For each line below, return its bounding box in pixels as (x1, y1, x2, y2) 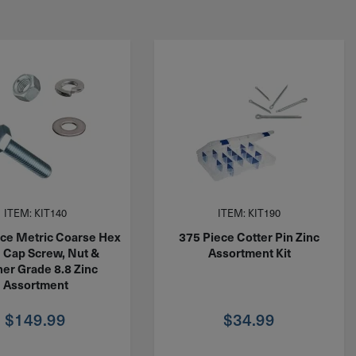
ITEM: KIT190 (218, 204, 281, 220)
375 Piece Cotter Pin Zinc (179, 228, 320, 246)
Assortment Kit (207, 244, 291, 261)
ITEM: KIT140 (4, 204, 68, 220)
